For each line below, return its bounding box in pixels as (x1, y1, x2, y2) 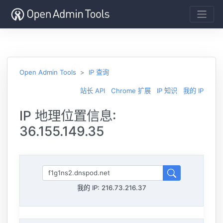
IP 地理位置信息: (19, 107, 116, 123)
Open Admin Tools (19, 68, 76, 76)
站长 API (80, 86, 105, 95)
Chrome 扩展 (111, 86, 151, 95)
